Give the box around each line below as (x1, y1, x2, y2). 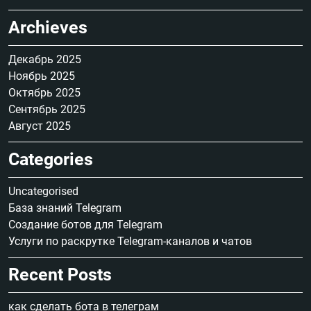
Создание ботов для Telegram (8, 218, 162, 232)
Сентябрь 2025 (8, 103, 85, 117)
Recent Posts (8, 264, 112, 285)
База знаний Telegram (8, 201, 121, 215)
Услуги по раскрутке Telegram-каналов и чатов (8, 235, 252, 249)
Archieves (8, 17, 87, 38)
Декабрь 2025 (8, 53, 81, 67)
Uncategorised (8, 185, 78, 199)
